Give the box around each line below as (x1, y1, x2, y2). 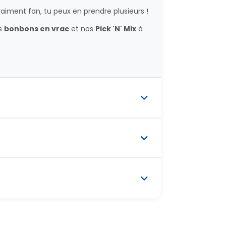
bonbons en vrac (4, 23, 69, 34)
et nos (69, 23, 95, 34)
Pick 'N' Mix (95, 23, 136, 34)
